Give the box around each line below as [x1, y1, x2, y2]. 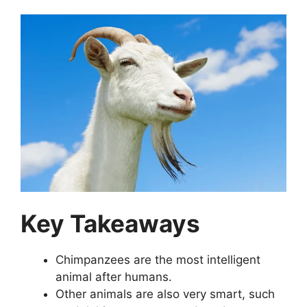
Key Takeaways [21, 209, 200, 238]
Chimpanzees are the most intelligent [56, 253, 260, 267]
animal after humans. [56, 270, 172, 284]
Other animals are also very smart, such [56, 287, 275, 302]
